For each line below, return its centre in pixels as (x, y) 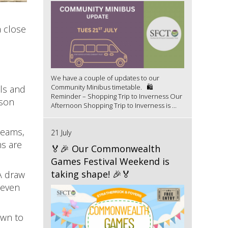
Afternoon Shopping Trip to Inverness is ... (113, 105)
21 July (61, 132)
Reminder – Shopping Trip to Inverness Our (116, 96)
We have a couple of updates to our (105, 78)
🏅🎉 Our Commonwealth (105, 148)
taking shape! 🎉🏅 (91, 174)
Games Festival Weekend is (110, 161)
